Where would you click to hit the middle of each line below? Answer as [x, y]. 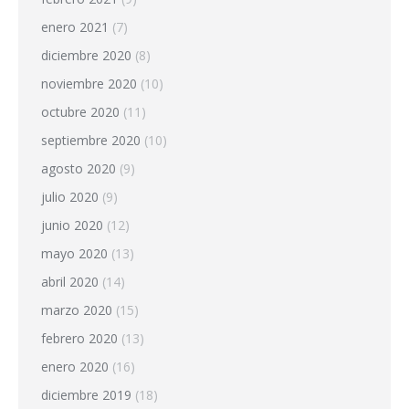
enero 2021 [75, 26]
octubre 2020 [80, 111]
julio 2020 [70, 196]
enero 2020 [75, 366]
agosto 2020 [79, 168]
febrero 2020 [79, 338]
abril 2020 [70, 281]
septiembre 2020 [91, 140]
